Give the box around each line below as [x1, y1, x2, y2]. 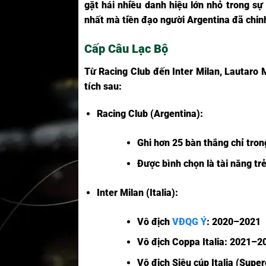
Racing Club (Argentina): [96, 108, 203, 120]
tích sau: [84, 81, 122, 93]
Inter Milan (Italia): [96, 186, 178, 198]
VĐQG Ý [172, 216, 207, 227]
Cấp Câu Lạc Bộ [84, 42, 168, 56]
